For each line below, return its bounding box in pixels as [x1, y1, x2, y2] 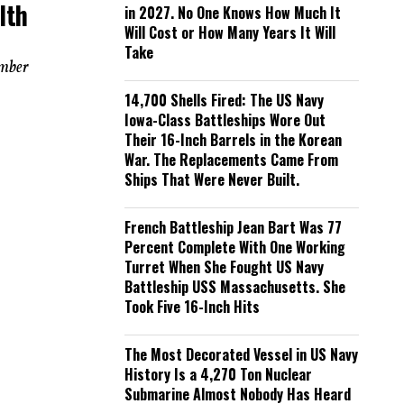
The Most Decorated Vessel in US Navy [124, 344, 358, 365]
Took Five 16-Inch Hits [124, 296, 260, 317]
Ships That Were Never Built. [124, 169, 299, 190]
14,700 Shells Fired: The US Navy [124, 89, 324, 111]
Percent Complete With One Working [124, 236, 345, 258]
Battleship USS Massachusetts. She [124, 276, 345, 298]
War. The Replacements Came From [124, 149, 338, 170]
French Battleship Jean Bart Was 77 [124, 216, 342, 238]
